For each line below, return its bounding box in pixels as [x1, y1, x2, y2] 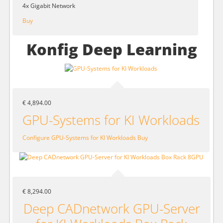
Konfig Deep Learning [26, 38, 197, 60]
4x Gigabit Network [22, 1, 75, 10]
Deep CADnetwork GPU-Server [23, 199, 200, 218]
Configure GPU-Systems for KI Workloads [22, 133, 136, 142]
